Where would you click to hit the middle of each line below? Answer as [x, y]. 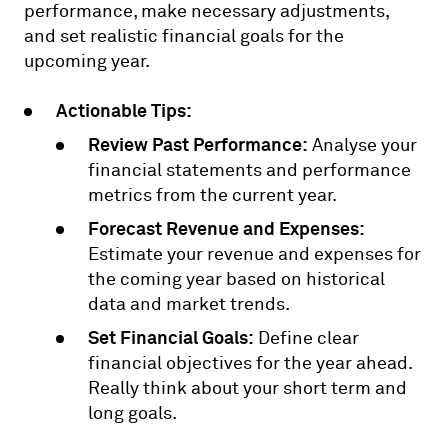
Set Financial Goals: [171, 337]
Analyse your [362, 145]
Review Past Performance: [198, 144]
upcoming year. [87, 61]
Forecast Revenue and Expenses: [226, 228]
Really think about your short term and [247, 388]
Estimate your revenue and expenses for [254, 254]
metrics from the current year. [212, 195]
